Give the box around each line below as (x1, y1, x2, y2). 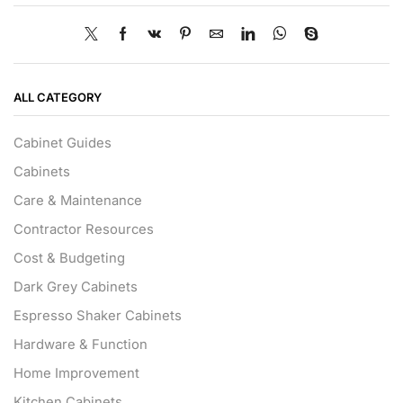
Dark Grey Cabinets (13, 278, 138, 295)
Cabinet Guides (13, 134, 112, 151)
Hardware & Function (13, 336, 148, 353)
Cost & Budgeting (13, 249, 125, 266)
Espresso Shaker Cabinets (13, 307, 182, 324)
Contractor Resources (13, 220, 154, 237)
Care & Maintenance (13, 192, 142, 209)
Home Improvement (13, 364, 139, 381)
